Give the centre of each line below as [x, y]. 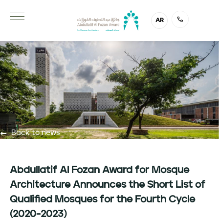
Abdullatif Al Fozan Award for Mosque [99, 170]
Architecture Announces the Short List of [108, 185]
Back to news [35, 133]
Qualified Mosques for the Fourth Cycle [102, 200]
